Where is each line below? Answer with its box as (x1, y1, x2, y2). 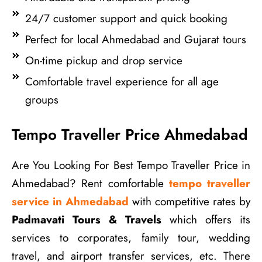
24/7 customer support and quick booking (25, 10, 227, 26)
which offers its (161, 212, 250, 228)
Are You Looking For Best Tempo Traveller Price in (12, 157, 250, 174)
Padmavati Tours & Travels (12, 212, 161, 228)
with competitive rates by (129, 194, 250, 210)
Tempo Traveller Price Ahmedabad (12, 123, 248, 146)
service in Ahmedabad (12, 194, 129, 210)
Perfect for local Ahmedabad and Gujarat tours (25, 31, 246, 47)
